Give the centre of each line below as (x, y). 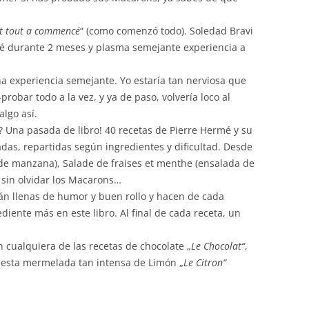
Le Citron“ (205, 262)
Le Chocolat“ (218, 246)
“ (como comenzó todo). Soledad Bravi (167, 30)
